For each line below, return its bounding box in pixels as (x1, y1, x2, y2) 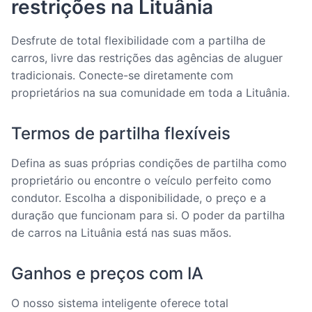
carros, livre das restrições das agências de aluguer (11, 51, 283, 65)
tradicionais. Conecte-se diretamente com (11, 68, 233, 83)
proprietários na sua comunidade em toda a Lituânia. (11, 86, 290, 100)
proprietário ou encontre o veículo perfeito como (11, 173, 272, 188)
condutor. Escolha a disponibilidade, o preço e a (11, 191, 266, 205)
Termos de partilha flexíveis (11, 123, 231, 144)
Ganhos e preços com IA (11, 263, 203, 284)
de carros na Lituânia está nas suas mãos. (11, 226, 231, 240)
